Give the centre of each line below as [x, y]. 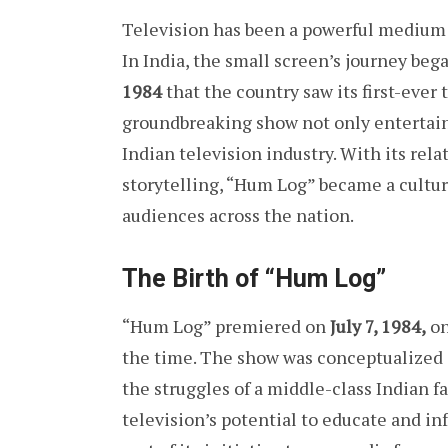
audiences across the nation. [238, 214]
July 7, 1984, [378, 326]
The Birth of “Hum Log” [254, 279]
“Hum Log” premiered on [226, 326]
